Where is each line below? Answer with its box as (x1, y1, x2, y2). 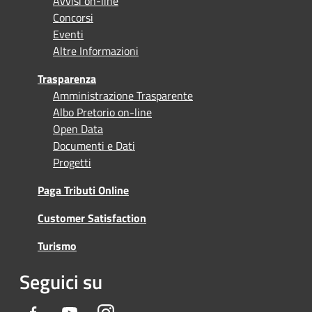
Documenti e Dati (53, 136, 135, 154)
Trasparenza (38, 70, 96, 87)
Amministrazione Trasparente (53, 86, 193, 104)
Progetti (53, 153, 91, 171)
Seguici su (19, 266, 102, 297)
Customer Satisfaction (38, 209, 146, 226)
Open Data (53, 120, 103, 137)
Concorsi (53, 8, 93, 26)
